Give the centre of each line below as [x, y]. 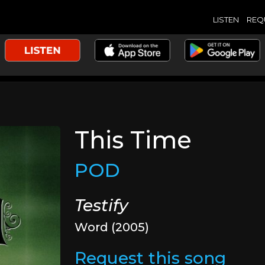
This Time [133, 140]
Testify [102, 205]
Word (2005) [112, 227]
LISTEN [226, 19]
